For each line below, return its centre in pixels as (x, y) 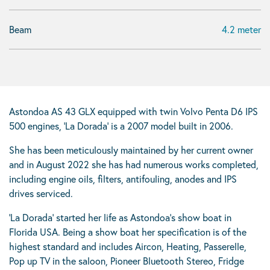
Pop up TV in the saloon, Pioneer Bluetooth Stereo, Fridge (127, 261)
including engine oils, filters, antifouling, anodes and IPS (123, 179)
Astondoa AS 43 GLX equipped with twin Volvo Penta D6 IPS (133, 111)
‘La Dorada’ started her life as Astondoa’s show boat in (120, 217)
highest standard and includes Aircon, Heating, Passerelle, (128, 246)
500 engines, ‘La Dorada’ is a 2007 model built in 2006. (121, 126)
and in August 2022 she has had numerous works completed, (134, 164)
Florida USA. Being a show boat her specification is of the (128, 232)
